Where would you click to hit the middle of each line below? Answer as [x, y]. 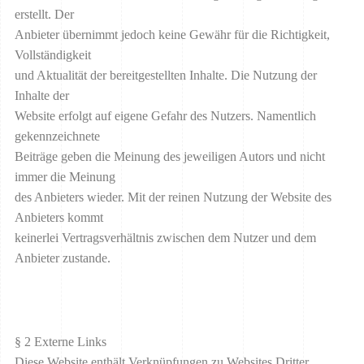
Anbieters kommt [59, 217]
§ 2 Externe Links [61, 342]
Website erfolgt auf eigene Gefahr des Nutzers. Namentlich [165, 115]
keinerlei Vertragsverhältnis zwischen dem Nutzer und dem [165, 237]
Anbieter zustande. [63, 258]
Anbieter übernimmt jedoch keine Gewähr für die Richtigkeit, [172, 34]
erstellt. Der [44, 14]
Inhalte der [42, 95]
